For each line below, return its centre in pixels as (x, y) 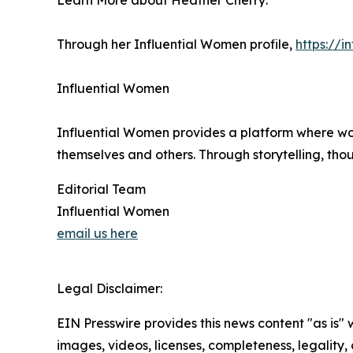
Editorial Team (101, 189)
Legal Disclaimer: (110, 288)
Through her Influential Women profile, (176, 44)
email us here (97, 233)
